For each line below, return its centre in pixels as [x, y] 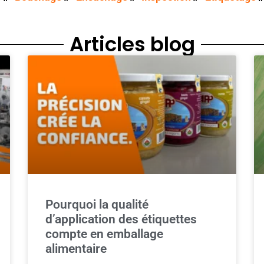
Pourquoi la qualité [97, 205]
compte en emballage [105, 234]
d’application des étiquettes [121, 220]
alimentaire [76, 249]
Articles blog [132, 44]
